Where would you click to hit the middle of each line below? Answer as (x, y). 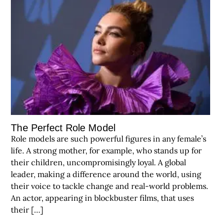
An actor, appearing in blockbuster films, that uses (103, 198)
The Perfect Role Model (63, 128)
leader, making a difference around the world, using (106, 174)
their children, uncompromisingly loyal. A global (99, 162)
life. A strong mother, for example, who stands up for (107, 150)
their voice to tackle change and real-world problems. (110, 186)
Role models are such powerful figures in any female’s (109, 138)
